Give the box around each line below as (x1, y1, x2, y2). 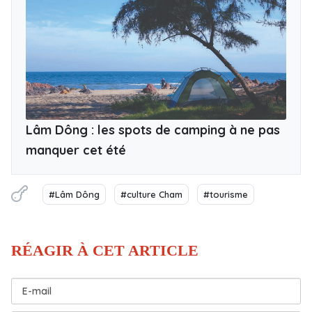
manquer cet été (26, 141, 126, 158)
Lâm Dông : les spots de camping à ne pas (26, 121, 280, 138)
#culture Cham (120, 188, 182, 200)
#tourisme (203, 188, 248, 200)
